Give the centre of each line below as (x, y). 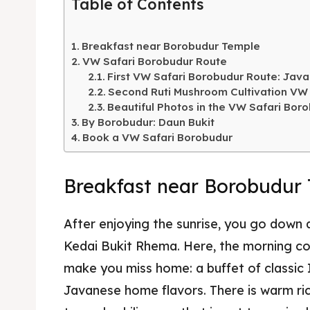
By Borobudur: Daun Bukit (148, 122)
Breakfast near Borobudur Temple (171, 46)
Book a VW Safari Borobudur (158, 137)
